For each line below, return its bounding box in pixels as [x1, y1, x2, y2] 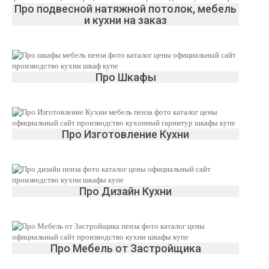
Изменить [159, 1, 205, 14]
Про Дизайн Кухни [79, 185, 172, 198]
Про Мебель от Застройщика [50, 242, 201, 255]
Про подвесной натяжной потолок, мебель [14, 2, 237, 15]
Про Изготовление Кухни [62, 128, 189, 141]
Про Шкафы [95, 71, 156, 83]
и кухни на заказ [84, 14, 167, 26]
